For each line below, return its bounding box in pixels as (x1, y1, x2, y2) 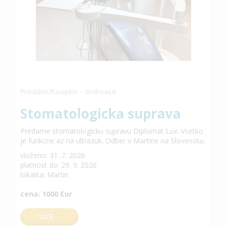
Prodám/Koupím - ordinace (20, 86, 116, 96)
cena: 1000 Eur (20, 188, 72, 199)
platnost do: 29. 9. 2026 (20, 160, 97, 170)
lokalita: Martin (20, 169, 68, 179)
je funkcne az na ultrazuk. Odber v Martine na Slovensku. (20, 135, 205, 145)
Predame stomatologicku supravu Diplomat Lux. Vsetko (20, 126, 203, 136)
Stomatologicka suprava (20, 104, 181, 123)
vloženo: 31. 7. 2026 (20, 150, 85, 160)
